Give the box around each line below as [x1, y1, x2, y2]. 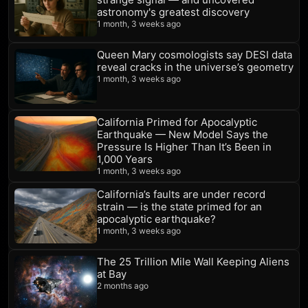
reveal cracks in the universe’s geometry [97, 60, 294, 74]
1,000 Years [97, 152, 153, 166]
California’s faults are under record [97, 187, 265, 201]
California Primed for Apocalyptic [97, 115, 257, 129]
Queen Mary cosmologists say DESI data [97, 47, 292, 61]
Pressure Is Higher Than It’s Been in [97, 140, 272, 153]
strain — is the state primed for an [97, 199, 262, 213]
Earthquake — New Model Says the [97, 127, 268, 141]
